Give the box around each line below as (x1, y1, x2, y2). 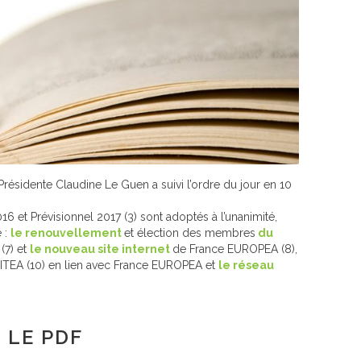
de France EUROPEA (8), (172, 243, 297, 255)
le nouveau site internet (30, 243, 172, 255)
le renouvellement (10, 226, 124, 239)
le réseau (218, 259, 274, 272)
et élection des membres (124, 226, 255, 239)
